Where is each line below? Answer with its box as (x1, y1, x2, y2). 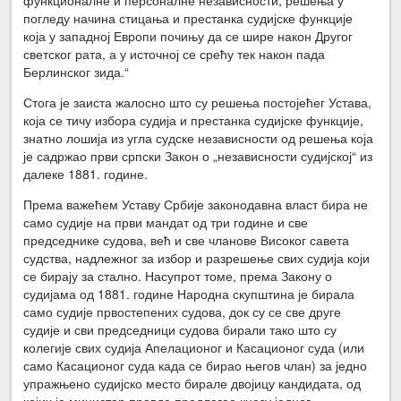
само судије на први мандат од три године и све (23, 212, 309, 231)
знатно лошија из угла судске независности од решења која (23, 128, 374, 147)
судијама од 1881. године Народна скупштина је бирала (23, 284, 355, 303)
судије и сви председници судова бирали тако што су (23, 320, 337, 338)
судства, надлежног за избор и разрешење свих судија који (23, 248, 371, 267)
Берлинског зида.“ (23, 62, 130, 81)
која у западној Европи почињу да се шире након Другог (23, 26, 354, 45)
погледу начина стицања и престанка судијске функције (23, 8, 354, 27)
